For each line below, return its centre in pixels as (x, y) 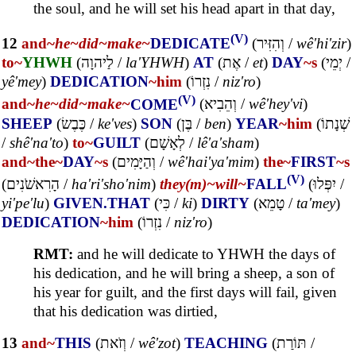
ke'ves (115, 123)
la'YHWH (155, 63)
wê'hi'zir (321, 44)
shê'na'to (37, 142)
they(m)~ (188, 184)
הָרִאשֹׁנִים (33, 184)
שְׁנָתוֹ (335, 123)
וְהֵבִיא (221, 104)
